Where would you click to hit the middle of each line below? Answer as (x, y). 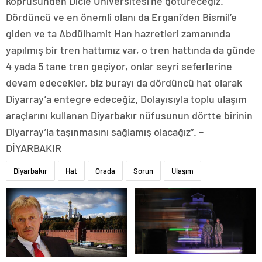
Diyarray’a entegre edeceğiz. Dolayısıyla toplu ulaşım (126, 99)
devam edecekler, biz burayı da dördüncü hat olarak (124, 82)
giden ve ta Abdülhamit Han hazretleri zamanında (118, 33)
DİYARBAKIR (34, 148)
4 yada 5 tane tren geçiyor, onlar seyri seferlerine (119, 66)
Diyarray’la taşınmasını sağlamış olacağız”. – (105, 131)
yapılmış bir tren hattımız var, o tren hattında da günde (131, 49)
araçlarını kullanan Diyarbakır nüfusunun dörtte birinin (129, 115)
